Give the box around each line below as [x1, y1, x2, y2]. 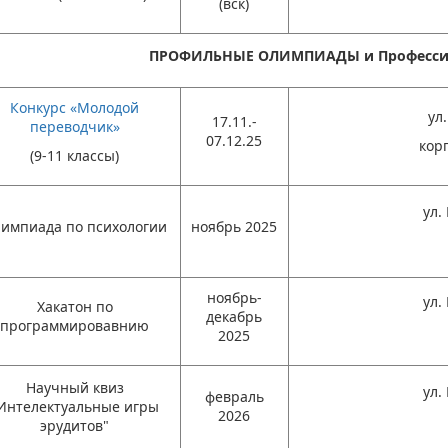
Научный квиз [25, 378, 124, 397]
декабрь [206, 307, 263, 326]
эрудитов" [40, 416, 110, 435]
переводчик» [29, 117, 120, 136]
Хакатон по [36, 297, 113, 316]
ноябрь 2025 [191, 217, 278, 236]
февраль [204, 387, 264, 406]
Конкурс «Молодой [10, 98, 140, 117]
